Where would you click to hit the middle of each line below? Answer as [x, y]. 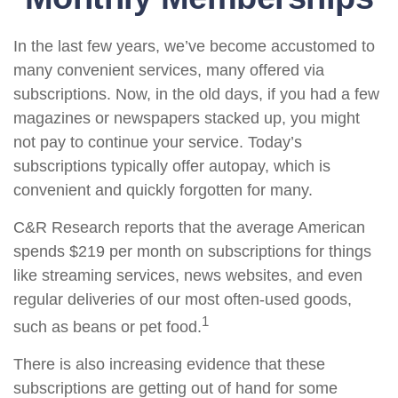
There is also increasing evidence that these [169, 364]
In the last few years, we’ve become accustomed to [194, 46]
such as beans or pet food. [107, 327]
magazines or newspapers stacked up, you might [187, 118]
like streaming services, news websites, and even [188, 275]
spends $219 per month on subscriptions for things [192, 251]
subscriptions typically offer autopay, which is [172, 166]
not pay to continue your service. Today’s [158, 142]
